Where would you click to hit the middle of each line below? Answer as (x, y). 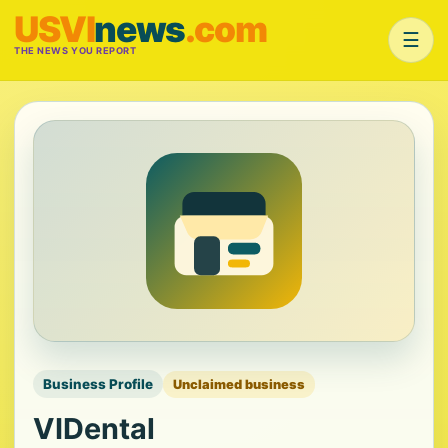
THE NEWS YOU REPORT (75, 50)
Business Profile (98, 384)
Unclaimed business (239, 384)
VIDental (94, 428)
